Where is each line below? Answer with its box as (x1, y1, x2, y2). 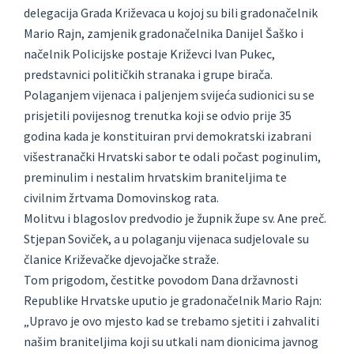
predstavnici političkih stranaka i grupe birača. (24, 66, 273, 83)
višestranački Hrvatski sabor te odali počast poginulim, (24, 149, 321, 165)
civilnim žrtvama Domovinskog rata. (24, 190, 219, 206)
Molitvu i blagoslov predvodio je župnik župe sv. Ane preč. (24, 210, 326, 227)
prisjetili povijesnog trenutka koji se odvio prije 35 (24, 107, 292, 124)
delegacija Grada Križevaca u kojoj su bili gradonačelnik (24, 5, 318, 21)
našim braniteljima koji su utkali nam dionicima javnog (24, 333, 318, 350)
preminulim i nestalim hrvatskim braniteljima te (24, 169, 287, 186)
